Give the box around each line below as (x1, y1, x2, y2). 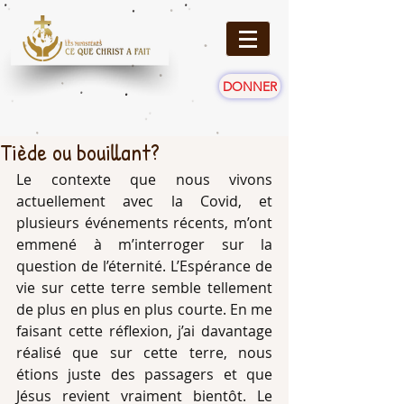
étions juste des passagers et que (16, 364, 272, 384)
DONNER (223, 78, 277, 95)
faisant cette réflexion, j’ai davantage (16, 321, 272, 341)
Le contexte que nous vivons (16, 170, 272, 189)
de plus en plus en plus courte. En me (16, 299, 272, 319)
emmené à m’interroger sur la (16, 234, 272, 254)
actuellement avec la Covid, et (16, 191, 272, 211)
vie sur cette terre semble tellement (16, 278, 272, 298)
